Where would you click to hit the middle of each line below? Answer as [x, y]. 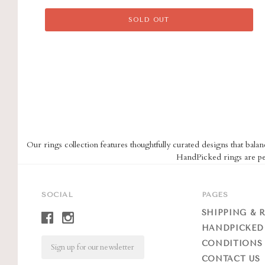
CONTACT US [231, 259]
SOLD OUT [149, 20]
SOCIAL [57, 195]
